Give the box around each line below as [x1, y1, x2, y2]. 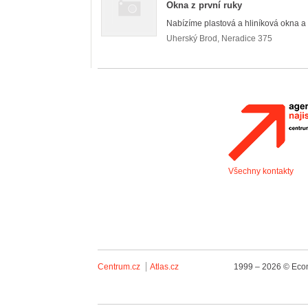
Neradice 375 [221, 34, 272, 43]
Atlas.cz [150, 262, 179, 272]
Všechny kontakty [228, 166, 294, 176]
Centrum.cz [98, 262, 140, 272]
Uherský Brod [166, 34, 217, 43]
